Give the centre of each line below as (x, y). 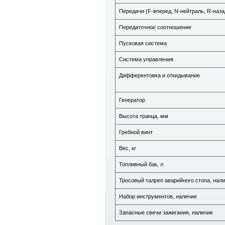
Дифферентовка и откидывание (159, 75)
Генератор (132, 100)
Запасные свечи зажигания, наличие (166, 212)
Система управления (146, 59)
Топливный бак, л (141, 164)
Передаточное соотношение (155, 27)
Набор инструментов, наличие (158, 196)
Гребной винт (136, 132)
